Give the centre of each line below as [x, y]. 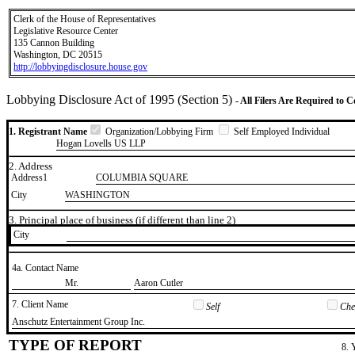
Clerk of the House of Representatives [85, 19]
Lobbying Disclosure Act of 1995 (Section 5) [121, 99]
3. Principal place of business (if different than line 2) [122, 220]
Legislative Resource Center [66, 31]
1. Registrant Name [48, 132]
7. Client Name [40, 304]
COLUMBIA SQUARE [142, 178]
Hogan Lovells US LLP [101, 143]
